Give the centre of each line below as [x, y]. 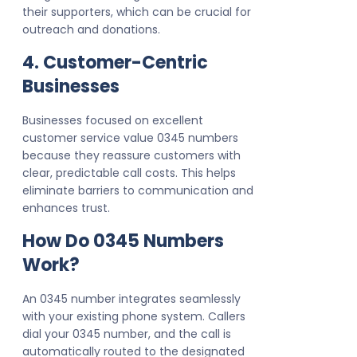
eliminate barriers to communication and [138, 191]
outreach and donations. [91, 30]
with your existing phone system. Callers [134, 317]
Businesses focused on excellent [113, 121]
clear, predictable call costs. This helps [129, 173]
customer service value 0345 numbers [130, 138]
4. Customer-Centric [115, 63]
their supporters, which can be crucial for [137, 12]
